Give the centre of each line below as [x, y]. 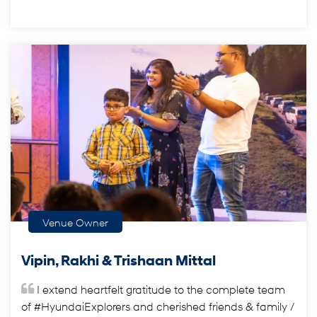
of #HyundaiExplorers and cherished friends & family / [158, 306]
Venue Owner [75, 222]
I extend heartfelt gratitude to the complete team [161, 289]
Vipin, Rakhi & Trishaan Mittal [119, 260]
